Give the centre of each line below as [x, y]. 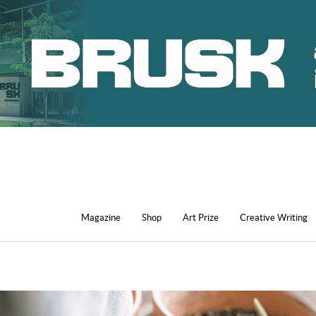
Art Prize [201, 218]
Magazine [101, 218]
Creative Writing [274, 218]
